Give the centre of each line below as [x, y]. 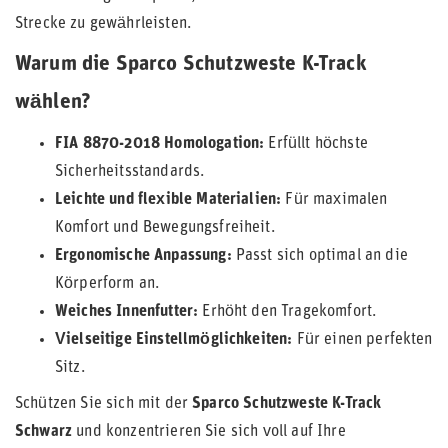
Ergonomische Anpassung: [143, 256]
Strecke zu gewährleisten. [103, 24]
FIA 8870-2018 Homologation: [160, 144]
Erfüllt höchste [316, 144]
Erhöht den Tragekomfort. [287, 312]
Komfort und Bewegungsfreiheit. [165, 228]
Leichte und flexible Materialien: [168, 200]
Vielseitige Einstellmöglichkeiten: [174, 340]
